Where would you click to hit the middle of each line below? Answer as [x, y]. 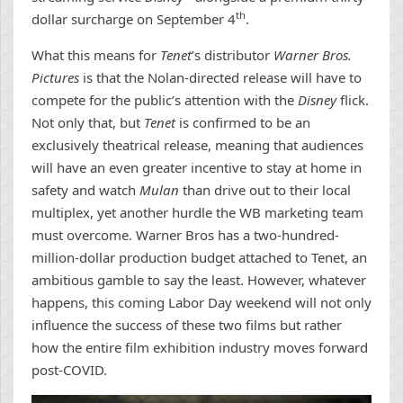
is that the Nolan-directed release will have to [222, 77]
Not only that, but [88, 122]
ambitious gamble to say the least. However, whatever [199, 279]
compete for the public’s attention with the [165, 99]
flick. [354, 99]
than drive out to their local [267, 189]
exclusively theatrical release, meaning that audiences [197, 144]
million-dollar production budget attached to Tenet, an [199, 257]
